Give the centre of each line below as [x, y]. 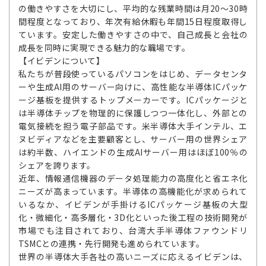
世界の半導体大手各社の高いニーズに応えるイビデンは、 [133, 256]
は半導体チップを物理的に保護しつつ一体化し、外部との [133, 113]
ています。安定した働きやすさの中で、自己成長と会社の [133, 34]
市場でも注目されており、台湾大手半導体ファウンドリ [133, 230]
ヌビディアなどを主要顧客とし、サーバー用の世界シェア [133, 139]
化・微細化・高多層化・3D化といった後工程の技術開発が [133, 217]
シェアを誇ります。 [57, 165]
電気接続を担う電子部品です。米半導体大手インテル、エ [133, 126]
